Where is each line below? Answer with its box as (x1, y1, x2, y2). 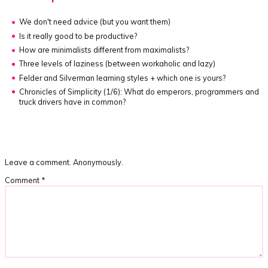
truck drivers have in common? (19, 96, 126, 106)
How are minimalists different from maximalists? (19, 44, 190, 54)
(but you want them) (100, 16, 171, 26)
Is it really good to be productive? (19, 31, 138, 41)
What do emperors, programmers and (122, 86, 260, 96)
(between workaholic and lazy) (105, 58, 216, 68)
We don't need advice (19, 16, 100, 26)
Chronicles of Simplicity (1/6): (19, 86, 123, 96)
